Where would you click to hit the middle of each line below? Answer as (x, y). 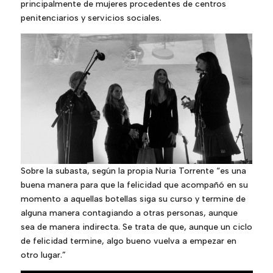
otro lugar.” (43, 255)
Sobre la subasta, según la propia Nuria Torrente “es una (133, 171)
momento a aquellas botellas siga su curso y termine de (133, 199)
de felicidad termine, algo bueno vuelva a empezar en (128, 241)
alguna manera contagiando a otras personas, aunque (129, 213)
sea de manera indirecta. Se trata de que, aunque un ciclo (136, 227)
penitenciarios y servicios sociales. (91, 18)
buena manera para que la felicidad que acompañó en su (134, 185)
